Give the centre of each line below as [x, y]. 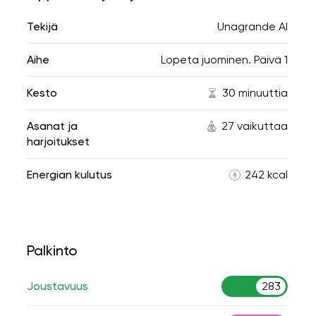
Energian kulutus [69, 175]
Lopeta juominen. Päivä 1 [224, 60]
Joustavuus [57, 286]
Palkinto [52, 250]
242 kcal [266, 175]
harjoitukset [58, 141]
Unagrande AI [253, 26]
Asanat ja [52, 126]
